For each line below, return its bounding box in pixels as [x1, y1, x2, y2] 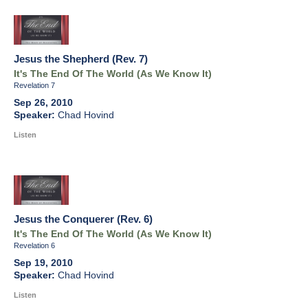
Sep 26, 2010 [14, 98, 73, 109]
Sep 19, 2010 [14, 258, 73, 269]
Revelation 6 [14, 241, 55, 250]
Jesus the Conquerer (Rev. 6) [14, 213, 153, 225]
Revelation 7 [14, 81, 55, 90]
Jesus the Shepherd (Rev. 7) [14, 53, 148, 65]
